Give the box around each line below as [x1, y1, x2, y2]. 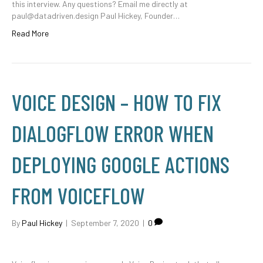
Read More [12, 28, 49, 38]
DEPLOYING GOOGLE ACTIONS [12, 151, 230, 178]
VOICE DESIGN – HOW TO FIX [12, 89, 221, 116]
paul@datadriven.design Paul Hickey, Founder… [12, 11, 180, 21]
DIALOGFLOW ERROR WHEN [12, 120, 214, 147]
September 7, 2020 [71, 218, 139, 228]
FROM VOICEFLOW [12, 182, 145, 209]
